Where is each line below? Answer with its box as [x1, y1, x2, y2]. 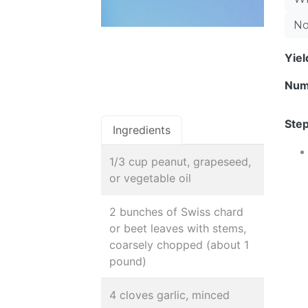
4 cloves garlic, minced [109, 288, 230, 302]
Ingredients [113, 123, 170, 137]
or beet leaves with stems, [109, 221, 246, 235]
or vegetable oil [109, 171, 191, 185]
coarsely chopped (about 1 [109, 238, 249, 252]
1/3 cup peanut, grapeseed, [109, 155, 251, 168]
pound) [109, 254, 146, 268]
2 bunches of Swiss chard [109, 205, 243, 219]
